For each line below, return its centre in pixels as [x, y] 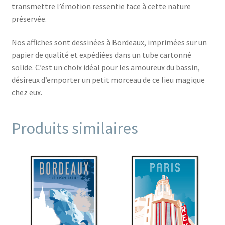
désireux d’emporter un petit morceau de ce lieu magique [108, 80]
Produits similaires [75, 128]
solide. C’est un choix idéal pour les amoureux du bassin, [105, 68]
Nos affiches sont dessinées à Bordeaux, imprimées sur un [109, 42]
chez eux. [27, 93]
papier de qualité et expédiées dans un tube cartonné [101, 55]
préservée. [29, 18]
